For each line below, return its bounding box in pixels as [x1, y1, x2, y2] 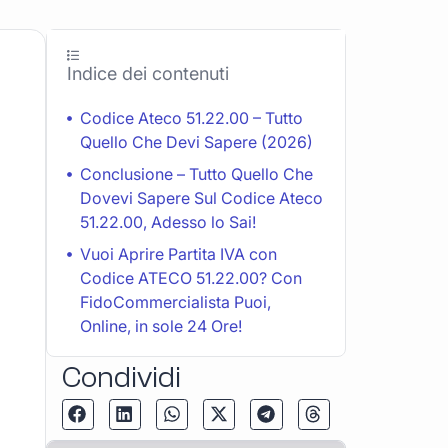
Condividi [62, 359, 181, 395]
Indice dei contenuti [67, 62, 229, 84]
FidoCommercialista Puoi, [80, 291, 271, 312]
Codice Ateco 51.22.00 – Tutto [80, 107, 303, 128]
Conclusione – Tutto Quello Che [80, 163, 313, 184]
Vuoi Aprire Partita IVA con [80, 243, 277, 264]
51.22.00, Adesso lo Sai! [80, 211, 256, 232]
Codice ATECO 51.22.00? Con [80, 267, 302, 288]
